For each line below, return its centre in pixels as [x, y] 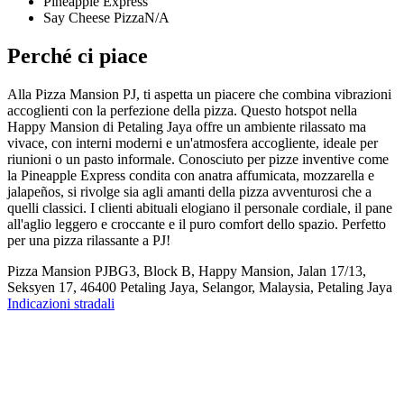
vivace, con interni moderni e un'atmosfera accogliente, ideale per [193, 143]
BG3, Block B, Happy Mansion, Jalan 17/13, [237, 271]
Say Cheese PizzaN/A [106, 18]
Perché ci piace [78, 56]
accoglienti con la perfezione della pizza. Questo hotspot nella [182, 110]
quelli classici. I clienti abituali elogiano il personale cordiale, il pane [200, 208]
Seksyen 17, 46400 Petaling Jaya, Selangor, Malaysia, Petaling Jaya [200, 287]
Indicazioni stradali [61, 303]
